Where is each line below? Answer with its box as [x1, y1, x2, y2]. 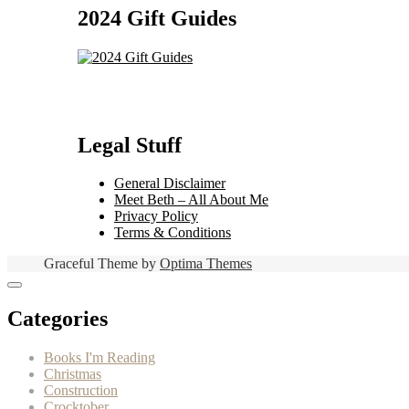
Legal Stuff [78, 132, 182, 157]
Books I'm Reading [44, 350, 155, 366]
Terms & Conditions [114, 225, 231, 241]
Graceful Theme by [44, 256, 160, 272]
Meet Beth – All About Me [114, 192, 268, 208]
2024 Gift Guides [78, 5, 236, 30]
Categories [7, 307, 108, 331]
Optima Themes [160, 256, 252, 272]
